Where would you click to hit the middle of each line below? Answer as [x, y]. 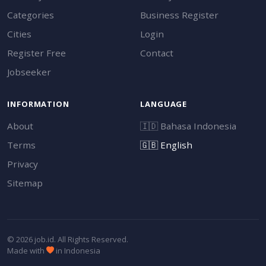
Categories [31, 15]
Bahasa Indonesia [197, 126]
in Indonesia [77, 250]
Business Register [179, 15]
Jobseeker [29, 72]
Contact [157, 53]
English [175, 145]
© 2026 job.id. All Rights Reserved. [68, 239]
